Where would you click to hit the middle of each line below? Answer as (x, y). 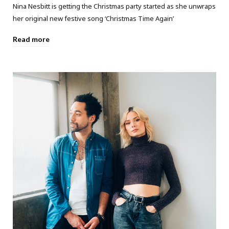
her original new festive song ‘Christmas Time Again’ (93, 19)
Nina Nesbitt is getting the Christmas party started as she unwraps (114, 6)
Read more (31, 39)
